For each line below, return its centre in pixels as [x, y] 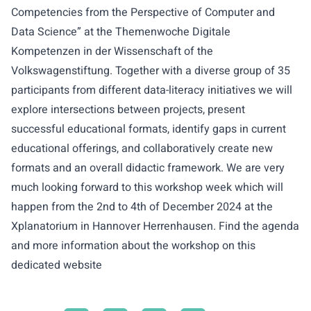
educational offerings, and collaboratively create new [142, 148]
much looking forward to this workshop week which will [147, 187]
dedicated [37, 265]
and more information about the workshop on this [133, 245]
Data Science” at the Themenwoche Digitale [121, 32]
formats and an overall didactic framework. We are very [148, 168]
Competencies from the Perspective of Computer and [143, 12]
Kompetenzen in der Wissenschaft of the [112, 51]
